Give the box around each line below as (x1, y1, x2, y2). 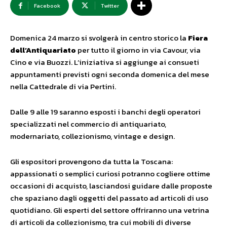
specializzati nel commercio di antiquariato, (10, 118, 166, 130)
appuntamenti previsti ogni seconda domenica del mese (10, 68, 209, 81)
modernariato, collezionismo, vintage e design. (10, 130, 175, 142)
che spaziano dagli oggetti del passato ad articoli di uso (10, 192, 208, 204)
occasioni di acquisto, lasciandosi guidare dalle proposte (10, 180, 212, 192)
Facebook (34, 2, 60, 10)
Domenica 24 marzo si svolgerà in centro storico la (10, 32, 188, 44)
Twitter (101, 2, 119, 10)
